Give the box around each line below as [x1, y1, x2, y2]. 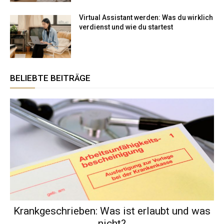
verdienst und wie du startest [79, 23, 173, 31]
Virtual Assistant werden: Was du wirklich [79, 13, 213, 22]
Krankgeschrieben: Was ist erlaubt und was [13, 205, 210, 217]
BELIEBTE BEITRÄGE [10, 73, 90, 83]
